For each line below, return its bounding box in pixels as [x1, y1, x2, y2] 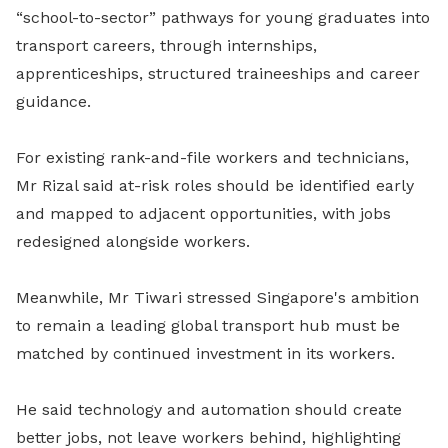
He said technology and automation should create [16, 400, 402, 419]
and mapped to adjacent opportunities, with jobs [16, 204, 391, 223]
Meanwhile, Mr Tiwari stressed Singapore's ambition [16, 288, 419, 307]
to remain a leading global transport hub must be [16, 316, 400, 335]
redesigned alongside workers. [16, 232, 250, 251]
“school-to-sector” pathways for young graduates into [16, 8, 430, 27]
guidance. [16, 92, 91, 111]
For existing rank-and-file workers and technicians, [16, 148, 409, 167]
